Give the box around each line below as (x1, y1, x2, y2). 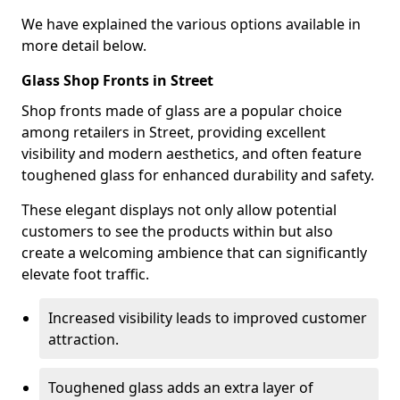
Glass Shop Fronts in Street (21, 71, 213, 90)
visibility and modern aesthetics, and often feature (21, 144, 362, 163)
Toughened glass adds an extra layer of (48, 378, 313, 397)
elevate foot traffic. (21, 264, 149, 284)
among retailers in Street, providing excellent (21, 122, 326, 142)
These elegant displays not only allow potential (21, 200, 337, 220)
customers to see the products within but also (21, 221, 333, 241)
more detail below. (21, 36, 146, 55)
